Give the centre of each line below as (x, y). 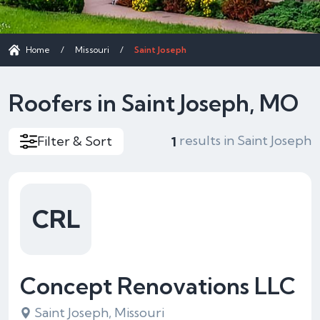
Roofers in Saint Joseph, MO (154, 103)
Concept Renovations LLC (158, 286)
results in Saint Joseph (244, 141)
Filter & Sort (75, 141)
